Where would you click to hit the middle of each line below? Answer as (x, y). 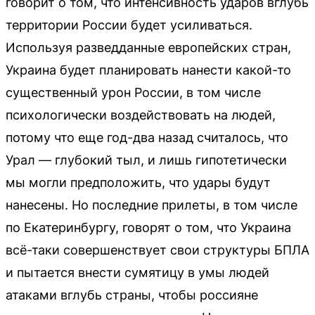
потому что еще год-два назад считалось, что (147, 137)
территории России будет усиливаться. (129, 25)
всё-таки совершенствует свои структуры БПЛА (157, 250)
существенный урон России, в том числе (133, 92)
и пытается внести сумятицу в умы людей (137, 272)
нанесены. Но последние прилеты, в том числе (152, 205)
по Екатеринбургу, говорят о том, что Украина (148, 227)
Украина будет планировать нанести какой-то (148, 70)
